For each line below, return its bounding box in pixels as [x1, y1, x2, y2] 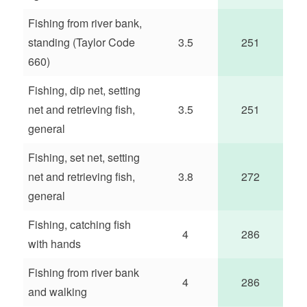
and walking [28, 283, 88, 299]
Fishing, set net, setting [28, 149, 140, 165]
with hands [28, 235, 82, 251]
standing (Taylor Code [28, 34, 136, 50]
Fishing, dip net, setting [28, 82, 141, 98]
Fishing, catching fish [28, 216, 132, 232]
